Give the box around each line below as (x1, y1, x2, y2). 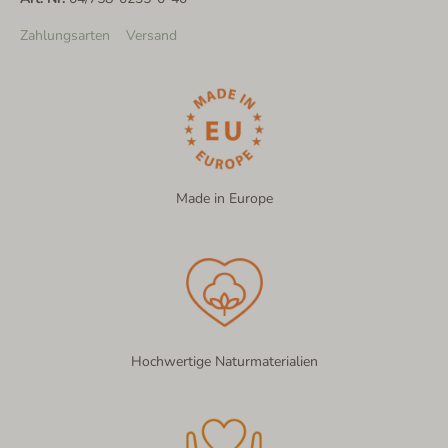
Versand (126, 26, 177, 46)
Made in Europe (175, 189, 273, 209)
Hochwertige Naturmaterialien (130, 352, 318, 372)
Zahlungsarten (20, 26, 110, 46)
